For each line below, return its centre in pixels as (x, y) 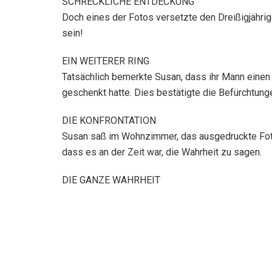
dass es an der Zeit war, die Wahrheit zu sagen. (162, 152)
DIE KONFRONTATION (109, 120)
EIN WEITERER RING (106, 61)
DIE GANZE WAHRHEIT (111, 180)
